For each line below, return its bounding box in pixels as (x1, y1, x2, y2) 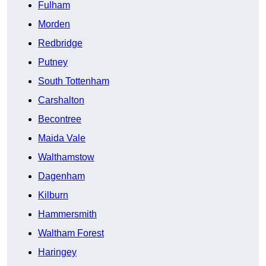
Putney (38, 57, 68, 68)
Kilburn (38, 190, 68, 201)
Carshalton (38, 95, 84, 106)
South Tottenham (38, 76, 109, 87)
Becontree (38, 114, 81, 125)
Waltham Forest (38, 228, 104, 239)
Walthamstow (38, 152, 94, 163)
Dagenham (38, 171, 85, 182)
